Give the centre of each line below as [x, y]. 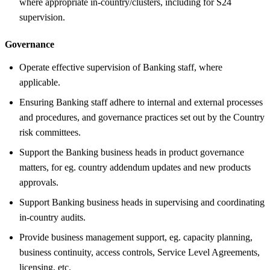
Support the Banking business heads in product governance [132, 152]
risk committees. [50, 132]
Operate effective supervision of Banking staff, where [121, 67]
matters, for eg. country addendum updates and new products [135, 167]
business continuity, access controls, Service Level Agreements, [140, 252]
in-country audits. [52, 217]
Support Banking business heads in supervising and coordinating [142, 202]
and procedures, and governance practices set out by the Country [142, 117]
